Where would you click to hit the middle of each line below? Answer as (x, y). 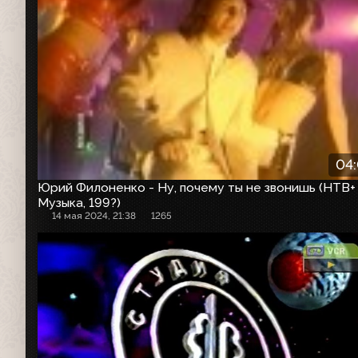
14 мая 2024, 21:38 (94, 215)
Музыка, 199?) (79, 202)
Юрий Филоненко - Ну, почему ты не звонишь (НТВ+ (197, 187)
